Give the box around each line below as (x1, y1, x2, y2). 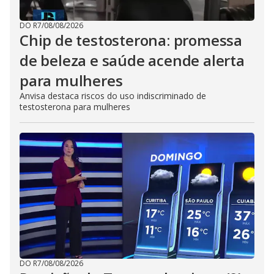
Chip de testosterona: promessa (20, 30, 242, 50)
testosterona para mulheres (20, 101, 130, 113)
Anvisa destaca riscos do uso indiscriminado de (20, 90, 206, 102)
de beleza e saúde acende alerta (20, 50, 245, 70)
